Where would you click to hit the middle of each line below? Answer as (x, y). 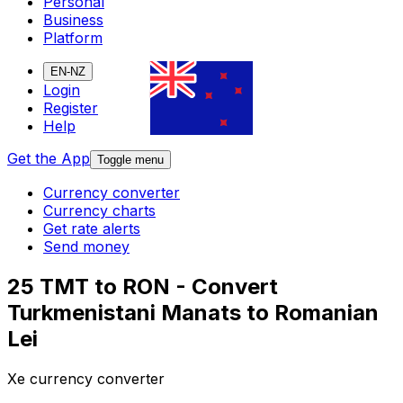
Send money (86, 247)
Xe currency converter (86, 379)
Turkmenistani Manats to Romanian (193, 313)
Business (73, 20)
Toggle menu (130, 160)
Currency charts (99, 211)
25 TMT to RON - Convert (143, 287)
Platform (73, 38)
